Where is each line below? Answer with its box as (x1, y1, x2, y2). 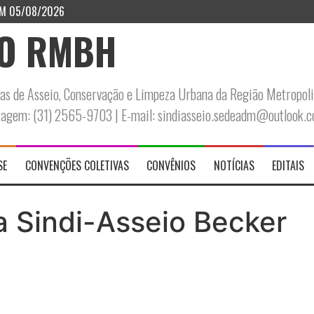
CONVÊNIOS (146, 157, 196, 175)
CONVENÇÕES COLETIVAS (25, 157, 129, 175)
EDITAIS (272, 157, 305, 175)
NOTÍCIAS (213, 157, 254, 175)
